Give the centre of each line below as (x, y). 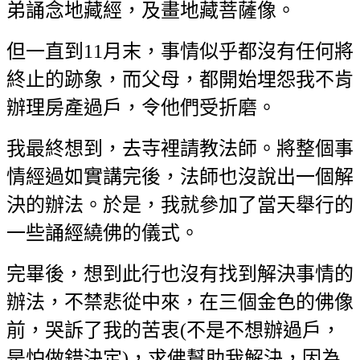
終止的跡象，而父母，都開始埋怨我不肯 (180, 79)
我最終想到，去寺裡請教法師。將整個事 (180, 148)
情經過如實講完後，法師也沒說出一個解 (180, 176)
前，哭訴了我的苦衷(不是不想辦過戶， (174, 330)
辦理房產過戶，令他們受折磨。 (141, 107)
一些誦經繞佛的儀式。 (103, 233)
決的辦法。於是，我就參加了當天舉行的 (180, 205)
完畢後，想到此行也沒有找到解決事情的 (180, 274)
